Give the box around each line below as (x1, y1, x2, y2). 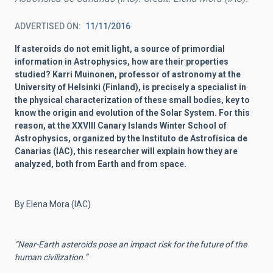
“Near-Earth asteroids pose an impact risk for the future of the (15, 239, 247, 249)
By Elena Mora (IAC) (15, 199, 91, 209)
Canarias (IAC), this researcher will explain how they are (15, 146, 238, 156)
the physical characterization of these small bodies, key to (15, 95, 250, 105)
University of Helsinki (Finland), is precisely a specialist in (15, 82, 246, 92)
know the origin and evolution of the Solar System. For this (15, 108, 250, 118)
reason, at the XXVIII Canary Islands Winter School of (15, 121, 227, 130)
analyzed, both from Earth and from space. (15, 159, 186, 169)
